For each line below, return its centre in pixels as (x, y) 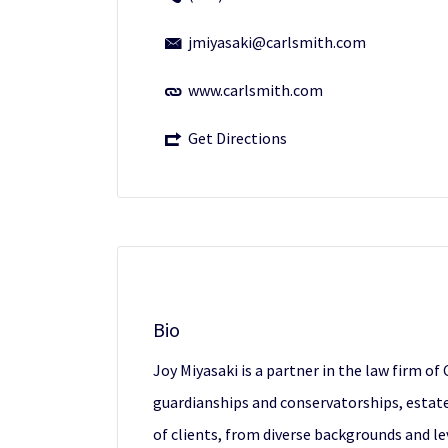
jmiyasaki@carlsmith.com (277, 42)
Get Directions (237, 138)
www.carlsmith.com (255, 90)
